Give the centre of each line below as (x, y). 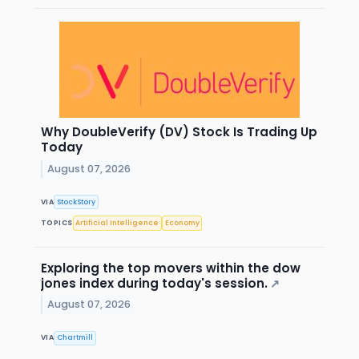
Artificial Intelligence (117, 222)
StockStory (77, 202)
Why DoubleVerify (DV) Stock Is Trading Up (179, 132)
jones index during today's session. (154, 283)
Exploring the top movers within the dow (171, 268)
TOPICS (57, 222)
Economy (182, 222)
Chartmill (75, 338)
